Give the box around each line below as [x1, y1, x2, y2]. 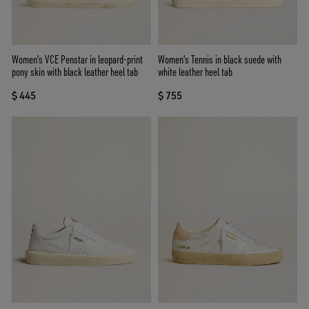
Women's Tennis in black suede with [158, 52, 281, 67]
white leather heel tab [158, 65, 232, 79]
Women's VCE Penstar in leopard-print [12, 52, 143, 67]
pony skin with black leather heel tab [12, 65, 138, 79]
